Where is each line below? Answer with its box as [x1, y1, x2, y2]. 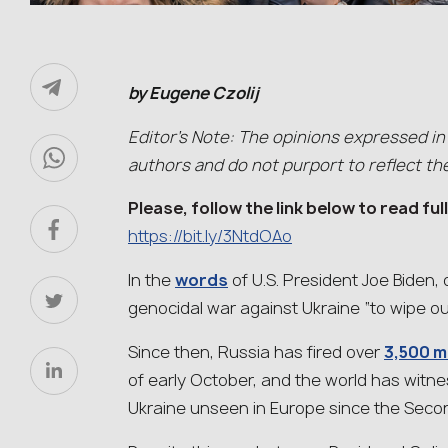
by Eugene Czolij [128, 82, 259, 104]
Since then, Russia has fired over [128, 341, 384, 363]
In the [128, 269, 175, 291]
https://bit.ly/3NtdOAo [128, 225, 292, 247]
